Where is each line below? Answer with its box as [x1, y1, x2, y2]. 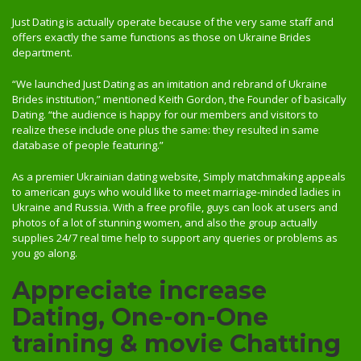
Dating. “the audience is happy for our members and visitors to [12, 107, 318, 122]
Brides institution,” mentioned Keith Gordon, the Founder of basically [12, 92, 346, 106]
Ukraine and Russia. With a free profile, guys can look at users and [12, 200, 338, 214]
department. [12, 45, 73, 60]
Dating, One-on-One [12, 302, 268, 332]
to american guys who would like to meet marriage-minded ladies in [12, 185, 341, 199]
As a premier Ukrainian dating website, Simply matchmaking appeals [12, 169, 346, 184]
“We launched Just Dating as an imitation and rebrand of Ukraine [12, 77, 327, 91]
